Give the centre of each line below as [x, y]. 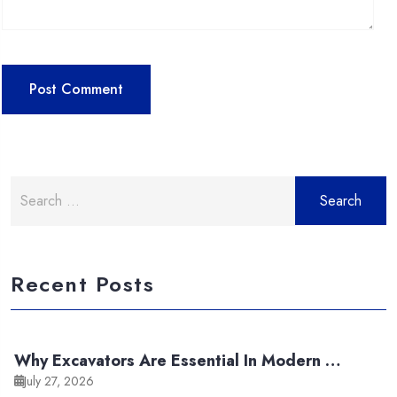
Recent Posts [82, 284]
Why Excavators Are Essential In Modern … [177, 361]
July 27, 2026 [59, 381]
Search [31, 186]
